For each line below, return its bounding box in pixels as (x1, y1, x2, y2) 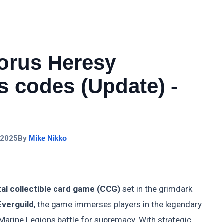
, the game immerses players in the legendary (34, 199, 202, 210)
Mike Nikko (29, 134, 67, 143)
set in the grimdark (120, 184, 192, 194)
